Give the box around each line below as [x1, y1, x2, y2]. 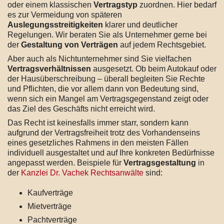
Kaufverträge [27, 188, 73, 197]
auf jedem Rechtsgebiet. [118, 40, 206, 49]
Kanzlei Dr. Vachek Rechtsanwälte [21, 168, 143, 177]
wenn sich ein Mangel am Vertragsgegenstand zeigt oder [7, 94, 208, 103]
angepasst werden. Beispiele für [7, 158, 123, 167]
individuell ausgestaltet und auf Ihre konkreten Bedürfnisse [7, 148, 214, 157]
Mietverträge [27, 201, 71, 210]
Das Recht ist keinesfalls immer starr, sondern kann [7, 118, 188, 127]
